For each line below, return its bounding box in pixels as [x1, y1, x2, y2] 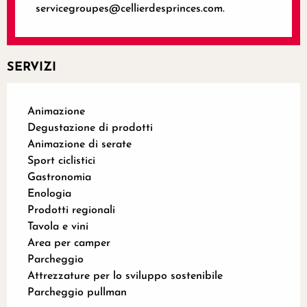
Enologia [27, 188, 71, 199]
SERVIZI [7, 60, 56, 74]
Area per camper [27, 237, 110, 249]
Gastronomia [27, 171, 91, 183]
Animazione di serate [27, 138, 132, 150]
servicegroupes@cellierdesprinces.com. [36, 3, 225, 14]
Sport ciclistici [27, 155, 95, 167]
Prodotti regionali [27, 204, 115, 216]
